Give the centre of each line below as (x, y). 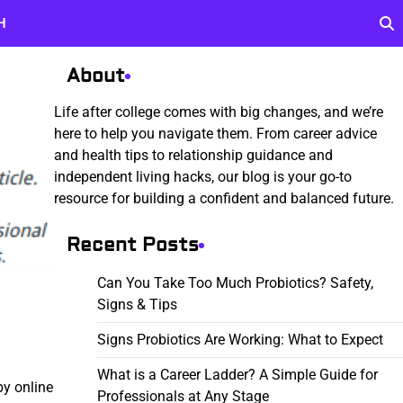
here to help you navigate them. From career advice (215, 134)
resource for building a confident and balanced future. (224, 198)
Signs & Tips (137, 304)
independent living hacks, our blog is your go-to (202, 177)
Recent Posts (132, 245)
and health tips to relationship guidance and (193, 155)
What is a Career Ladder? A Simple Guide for (237, 375)
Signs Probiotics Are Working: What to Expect (240, 340)
